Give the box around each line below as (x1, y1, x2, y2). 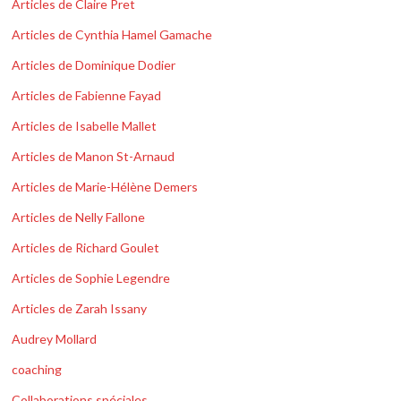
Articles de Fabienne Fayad (12, 88, 162, 104)
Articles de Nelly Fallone (12, 209, 146, 226)
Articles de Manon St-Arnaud (12, 149, 175, 165)
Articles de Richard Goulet (12, 240, 160, 256)
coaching (12, 362, 63, 378)
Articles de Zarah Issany (12, 301, 148, 317)
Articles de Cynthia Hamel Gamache (12, 27, 213, 43)
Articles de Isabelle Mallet (12, 118, 158, 134)
